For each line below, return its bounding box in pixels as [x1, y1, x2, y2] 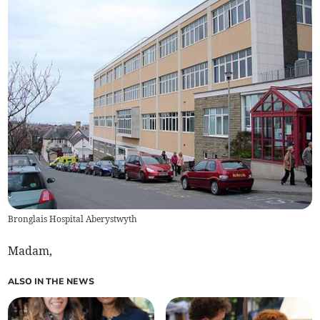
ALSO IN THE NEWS [8, 276, 95, 288]
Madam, [8, 244, 53, 259]
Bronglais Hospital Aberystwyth [8, 214, 138, 225]
